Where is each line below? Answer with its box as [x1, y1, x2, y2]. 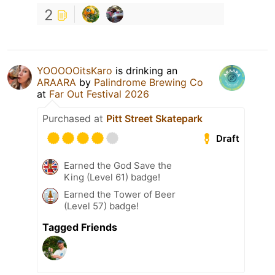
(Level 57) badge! [64, 200, 139, 212]
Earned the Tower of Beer [64, 188, 176, 201]
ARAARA [37, 76, 76, 89]
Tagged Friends [42, 221, 117, 234]
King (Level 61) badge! [64, 171, 160, 184]
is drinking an [112, 64, 177, 77]
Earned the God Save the [64, 160, 172, 172]
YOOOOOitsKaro [37, 64, 112, 77]
